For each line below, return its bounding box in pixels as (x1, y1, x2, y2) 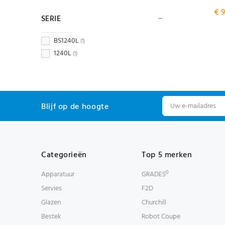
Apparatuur (41, 169, 74, 180)
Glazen (41, 197, 61, 208)
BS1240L (54, 35, 79, 47)
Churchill (142, 197, 166, 208)
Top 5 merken (142, 149, 192, 162)
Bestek (41, 211, 61, 222)
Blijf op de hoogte (41, 100, 109, 114)
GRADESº (142, 169, 168, 180)
